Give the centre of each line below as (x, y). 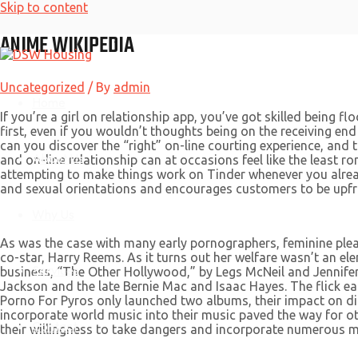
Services (56, 270)
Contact (55, 326)
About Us (58, 158)
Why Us (53, 214)
